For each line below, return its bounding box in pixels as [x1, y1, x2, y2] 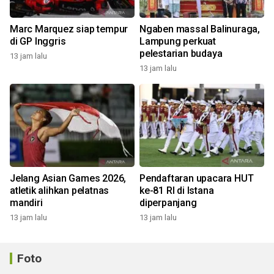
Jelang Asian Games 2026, [10, 172, 127, 184]
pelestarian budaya [139, 48, 223, 59]
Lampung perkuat [139, 35, 216, 47]
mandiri [10, 197, 43, 209]
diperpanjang [139, 197, 197, 209]
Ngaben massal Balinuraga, [139, 23, 260, 35]
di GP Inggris [10, 35, 66, 47]
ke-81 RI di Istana [139, 185, 214, 196]
